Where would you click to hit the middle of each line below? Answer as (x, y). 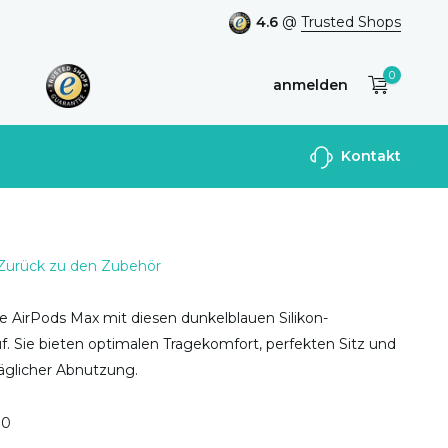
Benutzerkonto (289, 153)
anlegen (222, 174)
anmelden (310, 85)
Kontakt (369, 156)
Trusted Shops (351, 22)
